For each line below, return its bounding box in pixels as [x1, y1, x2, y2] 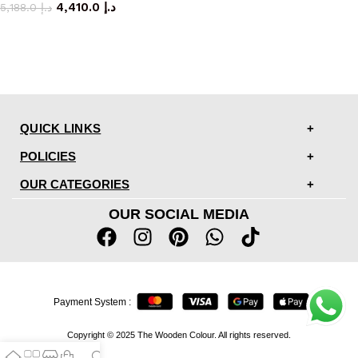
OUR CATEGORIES [20, 177, 129, 191]
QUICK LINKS [20, 121, 101, 135]
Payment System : [54, 296, 132, 308]
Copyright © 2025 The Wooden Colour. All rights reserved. [66, 329, 291, 340]
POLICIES [20, 149, 76, 163]
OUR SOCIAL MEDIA [108, 205, 249, 222]
